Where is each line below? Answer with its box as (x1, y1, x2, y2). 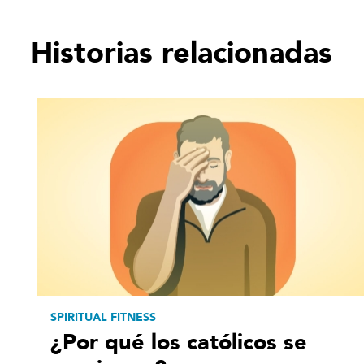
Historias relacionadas (31, 32, 332, 73)
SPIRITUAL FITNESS (50, 310, 156, 326)
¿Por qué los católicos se (50, 327, 307, 358)
